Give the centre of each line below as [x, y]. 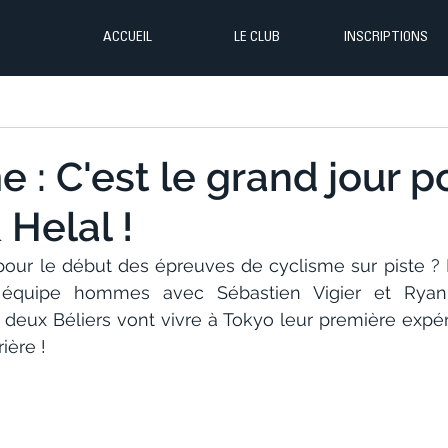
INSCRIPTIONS [385, 38]
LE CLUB [256, 38]
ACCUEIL [127, 38]
